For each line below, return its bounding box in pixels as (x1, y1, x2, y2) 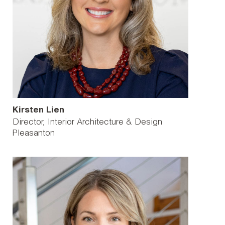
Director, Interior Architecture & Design (13, 119, 162, 127)
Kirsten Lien (13, 106, 64, 115)
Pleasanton (13, 130, 55, 138)
